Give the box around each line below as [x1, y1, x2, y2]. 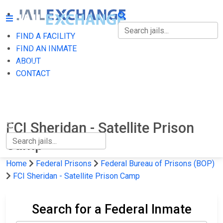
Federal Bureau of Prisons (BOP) [101, 159, 215, 168]
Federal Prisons [36, 159, 92, 168]
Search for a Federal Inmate [31, 202, 192, 217]
